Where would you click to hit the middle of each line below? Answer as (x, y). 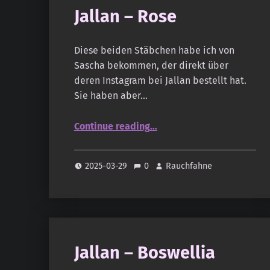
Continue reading (112, 126)
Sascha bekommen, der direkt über (151, 66)
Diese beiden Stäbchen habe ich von (154, 51)
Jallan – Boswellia (144, 253)
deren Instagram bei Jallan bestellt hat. (160, 81)
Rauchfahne (189, 166)
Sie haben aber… (111, 96)
